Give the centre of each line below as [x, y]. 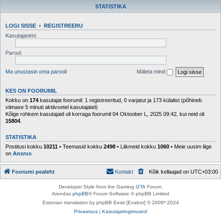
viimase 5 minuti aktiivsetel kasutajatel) [52, 107]
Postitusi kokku [24, 146]
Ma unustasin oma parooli [36, 71]
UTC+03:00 [204, 172]
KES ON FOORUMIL [31, 91]
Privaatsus [86, 211]
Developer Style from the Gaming [97, 187]
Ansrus [22, 153]
